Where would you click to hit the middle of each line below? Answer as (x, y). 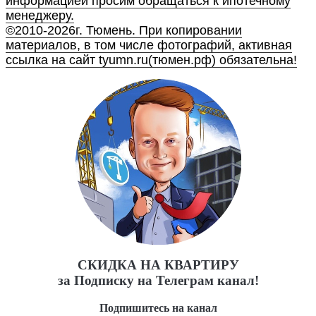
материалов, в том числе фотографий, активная (149, 45)
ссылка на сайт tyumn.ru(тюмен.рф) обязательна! (151, 60)
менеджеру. (40, 15)
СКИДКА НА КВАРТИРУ (158, 265)
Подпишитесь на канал (158, 308)
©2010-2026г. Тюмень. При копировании (124, 30)
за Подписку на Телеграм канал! (158, 281)
